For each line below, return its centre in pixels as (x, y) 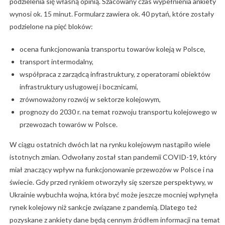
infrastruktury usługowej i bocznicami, (79, 87)
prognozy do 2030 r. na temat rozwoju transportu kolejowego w (118, 112)
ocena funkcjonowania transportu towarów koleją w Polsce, (112, 49)
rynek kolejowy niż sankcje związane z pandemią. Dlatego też (103, 207)
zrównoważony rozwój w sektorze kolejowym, (90, 99)
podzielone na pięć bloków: (51, 27)
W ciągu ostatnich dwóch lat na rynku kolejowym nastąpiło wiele (110, 145)
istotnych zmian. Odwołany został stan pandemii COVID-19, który (113, 157)
